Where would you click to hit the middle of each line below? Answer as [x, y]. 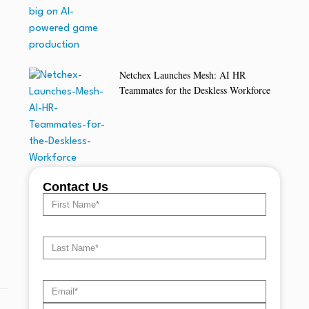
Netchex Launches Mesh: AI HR [183, 75]
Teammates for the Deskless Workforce [195, 90]
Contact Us [76, 187]
